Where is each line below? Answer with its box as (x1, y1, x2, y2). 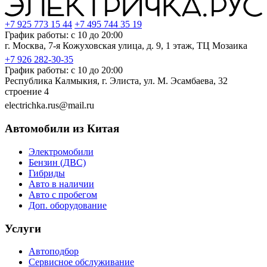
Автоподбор (29, 246, 79, 257)
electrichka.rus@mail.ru (5, 100, 94, 111)
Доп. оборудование (29, 200, 107, 210)
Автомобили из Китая (5, 122, 119, 135)
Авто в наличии (29, 178, 94, 189)
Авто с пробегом (29, 189, 97, 200)
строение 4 (5, 86, 49, 97)
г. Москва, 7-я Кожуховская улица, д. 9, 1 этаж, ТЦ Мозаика (5, 41, 247, 51)
